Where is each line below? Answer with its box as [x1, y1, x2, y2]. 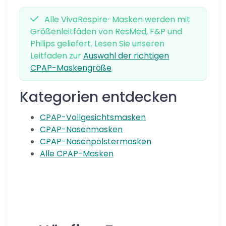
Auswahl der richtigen [83, 50, 169, 62]
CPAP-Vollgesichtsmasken [40, 111, 146, 123]
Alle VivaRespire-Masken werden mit [42, 14, 190, 25]
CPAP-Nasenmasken [40, 124, 123, 135]
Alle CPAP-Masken [40, 148, 114, 159]
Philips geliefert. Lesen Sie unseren [30, 38, 164, 49]
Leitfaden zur [30, 50, 83, 62]
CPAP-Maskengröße [30, 62, 111, 74]
